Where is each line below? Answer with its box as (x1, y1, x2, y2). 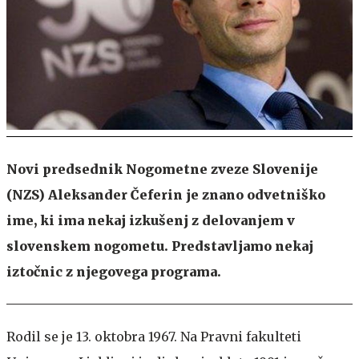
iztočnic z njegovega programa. (6, 264, 221, 280)
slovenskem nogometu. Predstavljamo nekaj (6, 238, 313, 255)
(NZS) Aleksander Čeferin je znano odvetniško (6, 187, 325, 204)
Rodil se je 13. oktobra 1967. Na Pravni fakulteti (6, 329, 301, 345)
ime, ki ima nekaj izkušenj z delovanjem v (6, 212, 295, 229)
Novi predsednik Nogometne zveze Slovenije (6, 161, 318, 178)
